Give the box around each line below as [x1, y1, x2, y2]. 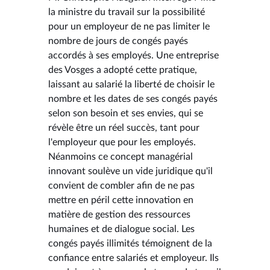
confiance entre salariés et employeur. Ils [48, 253, 219, 263]
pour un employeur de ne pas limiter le [48, 21, 210, 31]
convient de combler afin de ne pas [48, 180, 195, 190]
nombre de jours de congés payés [48, 36, 188, 46]
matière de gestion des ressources [48, 209, 190, 219]
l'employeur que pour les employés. [48, 137, 196, 147]
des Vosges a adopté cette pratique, [48, 64, 197, 75]
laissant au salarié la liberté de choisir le [48, 79, 215, 89]
